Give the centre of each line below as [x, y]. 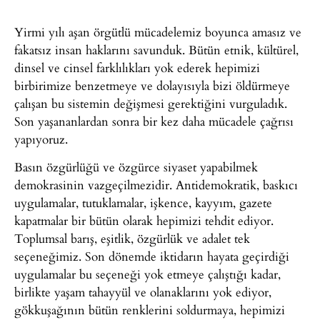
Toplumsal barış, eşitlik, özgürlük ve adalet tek [132, 239]
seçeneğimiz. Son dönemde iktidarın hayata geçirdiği [152, 256]
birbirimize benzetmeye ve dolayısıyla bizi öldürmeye [152, 85]
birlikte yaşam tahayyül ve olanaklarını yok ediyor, [143, 292]
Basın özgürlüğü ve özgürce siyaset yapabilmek [136, 167]
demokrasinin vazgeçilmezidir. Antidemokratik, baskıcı [156, 185]
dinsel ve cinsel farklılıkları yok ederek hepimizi [137, 67]
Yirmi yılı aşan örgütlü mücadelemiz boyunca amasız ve [158, 31]
